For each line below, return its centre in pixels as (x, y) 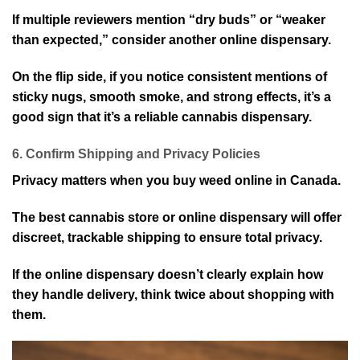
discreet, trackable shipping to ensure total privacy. (167, 237)
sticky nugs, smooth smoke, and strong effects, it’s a (172, 97)
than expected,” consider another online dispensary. (172, 40)
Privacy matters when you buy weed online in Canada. (176, 181)
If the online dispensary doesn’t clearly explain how (168, 274)
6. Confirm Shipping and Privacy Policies (136, 154)
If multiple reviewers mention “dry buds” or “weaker (169, 20)
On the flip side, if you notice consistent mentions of (170, 77)
